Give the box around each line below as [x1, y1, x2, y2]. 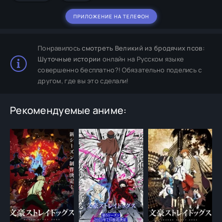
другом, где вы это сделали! [38, 76, 129, 85]
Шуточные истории [38, 54, 101, 63]
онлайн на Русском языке [101, 54, 184, 63]
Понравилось [38, 43, 82, 53]
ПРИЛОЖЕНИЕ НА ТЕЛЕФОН [73, 12, 149, 20]
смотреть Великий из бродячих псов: [82, 43, 205, 53]
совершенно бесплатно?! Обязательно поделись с [38, 65, 202, 74]
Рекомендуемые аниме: [10, 103, 127, 117]
